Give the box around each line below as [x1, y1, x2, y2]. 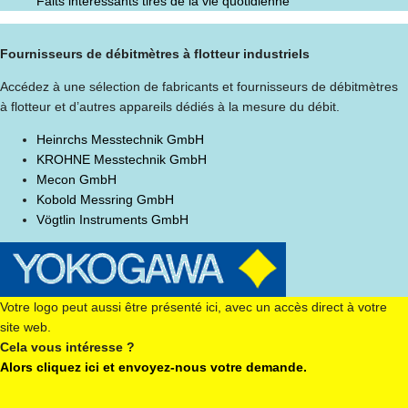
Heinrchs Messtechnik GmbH [36, 132, 204, 148]
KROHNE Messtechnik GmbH [36, 152, 207, 168]
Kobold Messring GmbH [36, 192, 174, 208]
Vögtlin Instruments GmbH [36, 212, 189, 228]
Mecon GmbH [36, 172, 117, 188]
